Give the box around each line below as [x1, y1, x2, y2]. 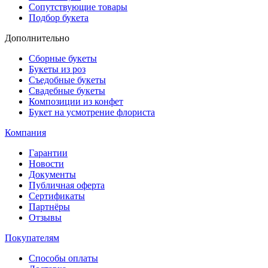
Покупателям [5, 233, 59, 243]
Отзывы [29, 212, 62, 223]
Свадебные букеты [29, 86, 105, 96]
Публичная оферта [29, 180, 105, 191]
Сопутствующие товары [29, 2, 127, 13]
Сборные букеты [29, 53, 97, 64]
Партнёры [29, 202, 70, 212]
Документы [29, 169, 76, 180]
